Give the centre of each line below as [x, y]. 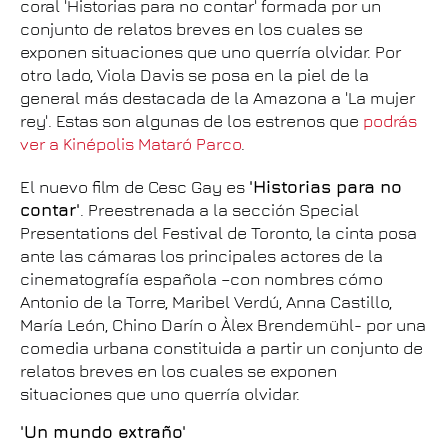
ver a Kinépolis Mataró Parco [130, 144]
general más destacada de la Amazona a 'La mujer [217, 98]
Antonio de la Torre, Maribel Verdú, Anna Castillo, [206, 302]
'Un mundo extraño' [103, 432]
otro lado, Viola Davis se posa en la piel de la [194, 75]
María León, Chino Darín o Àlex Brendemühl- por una [223, 325]
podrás [390, 121]
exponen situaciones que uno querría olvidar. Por [210, 52]
